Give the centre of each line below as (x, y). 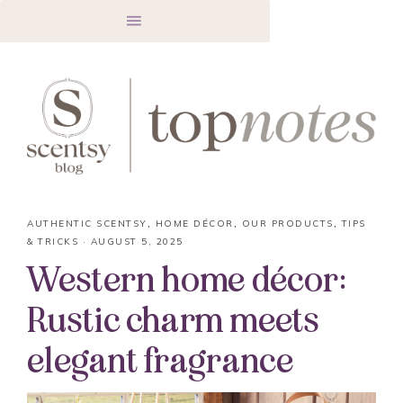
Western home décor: (187, 280)
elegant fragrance (161, 361)
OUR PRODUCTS (287, 224)
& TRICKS (53, 242)
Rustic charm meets (173, 321)
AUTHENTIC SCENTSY (87, 224)
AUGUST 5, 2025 (137, 242)
